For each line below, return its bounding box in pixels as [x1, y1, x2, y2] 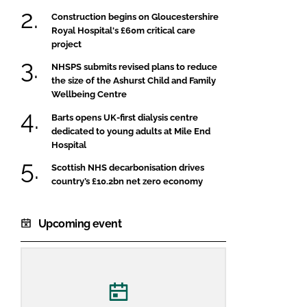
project [51, 38, 82, 49]
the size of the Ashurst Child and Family [51, 75, 216, 86]
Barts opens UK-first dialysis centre [51, 112, 198, 123]
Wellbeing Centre [51, 89, 127, 100]
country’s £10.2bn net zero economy [51, 175, 203, 186]
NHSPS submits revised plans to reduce [51, 62, 217, 73]
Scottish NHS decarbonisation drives [51, 162, 204, 173]
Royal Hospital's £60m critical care [51, 25, 195, 36]
